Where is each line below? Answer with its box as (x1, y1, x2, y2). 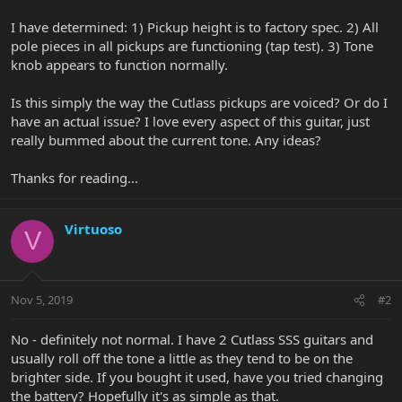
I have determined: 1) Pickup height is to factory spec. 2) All (11, 17, 379, 36)
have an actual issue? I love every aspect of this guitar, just (11, 111, 370, 130)
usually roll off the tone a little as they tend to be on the (11, 349, 353, 368)
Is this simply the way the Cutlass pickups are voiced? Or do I (11, 92, 388, 111)
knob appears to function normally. (11, 55, 228, 74)
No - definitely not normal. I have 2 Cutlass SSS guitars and (11, 330, 373, 349)
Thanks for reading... (11, 168, 138, 187)
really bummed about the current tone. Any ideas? (11, 130, 321, 149)
